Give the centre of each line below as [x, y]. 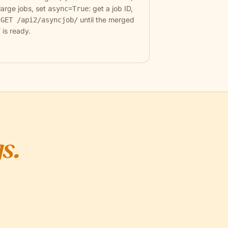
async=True [68, 9]
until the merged [106, 20]
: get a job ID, [111, 8]
